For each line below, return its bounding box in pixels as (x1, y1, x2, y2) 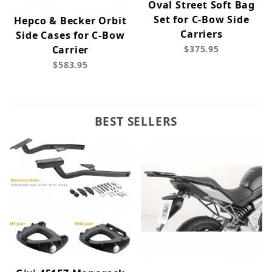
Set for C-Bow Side (154, 13, 250, 27)
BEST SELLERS (94, 114, 178, 130)
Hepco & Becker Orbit (14, 14, 127, 28)
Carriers (180, 27, 223, 41)
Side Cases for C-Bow (16, 29, 125, 42)
